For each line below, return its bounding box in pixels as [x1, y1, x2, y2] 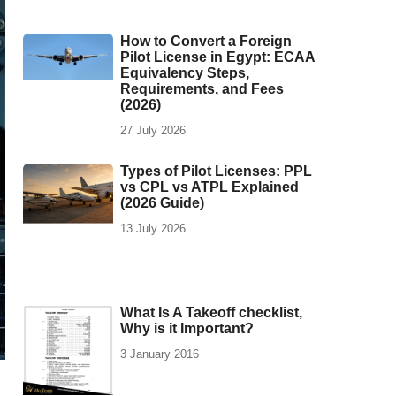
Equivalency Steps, [120, 65, 249, 81]
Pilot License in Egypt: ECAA [120, 49, 315, 65]
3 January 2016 [120, 346, 199, 361]
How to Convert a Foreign [120, 34, 292, 49]
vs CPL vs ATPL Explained [120, 179, 299, 195]
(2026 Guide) [120, 195, 204, 211]
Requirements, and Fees [120, 81, 284, 97]
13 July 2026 [120, 222, 186, 236]
